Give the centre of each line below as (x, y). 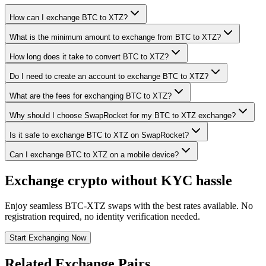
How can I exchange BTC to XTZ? (69, 17)
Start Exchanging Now (48, 237)
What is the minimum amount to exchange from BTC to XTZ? (115, 37)
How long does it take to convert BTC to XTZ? (89, 56)
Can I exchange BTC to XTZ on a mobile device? (94, 154)
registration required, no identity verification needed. (102, 216)
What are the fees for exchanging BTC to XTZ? (91, 96)
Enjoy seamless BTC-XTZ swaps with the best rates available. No (129, 205)
